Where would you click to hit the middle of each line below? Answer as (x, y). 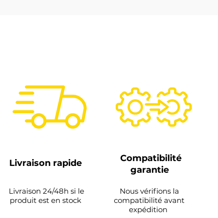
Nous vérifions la (149, 191)
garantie (151, 170)
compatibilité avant (149, 200)
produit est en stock (46, 200)
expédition (149, 209)
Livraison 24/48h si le (46, 191)
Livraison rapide (46, 163)
